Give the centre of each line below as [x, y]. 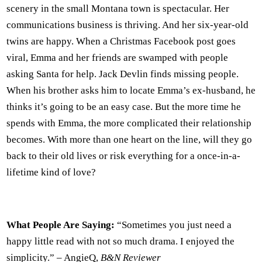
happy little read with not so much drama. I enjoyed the [120, 242]
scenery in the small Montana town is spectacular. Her [118, 9]
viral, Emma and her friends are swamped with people [117, 58]
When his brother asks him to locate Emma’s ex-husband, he [131, 91]
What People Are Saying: [62, 225]
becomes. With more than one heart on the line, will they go [129, 140]
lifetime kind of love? [51, 173]
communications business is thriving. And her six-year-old [127, 25]
